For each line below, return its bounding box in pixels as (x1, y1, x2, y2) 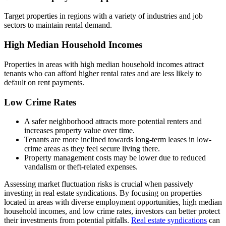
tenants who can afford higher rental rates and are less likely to (4, 69, 202, 78)
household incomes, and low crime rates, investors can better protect (4, 207, 220, 216)
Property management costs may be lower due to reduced (24, 153, 206, 162)
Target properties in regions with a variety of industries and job (4, 12, 203, 21)
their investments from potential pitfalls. (4, 216, 131, 225)
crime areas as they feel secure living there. (24, 144, 160, 153)
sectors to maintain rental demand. (4, 21, 112, 30)
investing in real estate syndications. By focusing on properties (4, 189, 202, 198)
